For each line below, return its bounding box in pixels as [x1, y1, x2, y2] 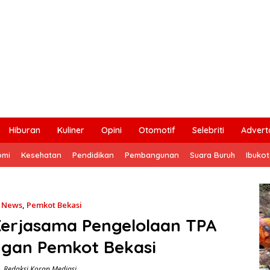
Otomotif [139, 124, 175, 136]
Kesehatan [21, 149, 61, 160]
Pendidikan [72, 149, 114, 160]
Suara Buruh [190, 149, 235, 160]
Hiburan [9, 124, 40, 136]
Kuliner [57, 124, 84, 136]
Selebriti [192, 124, 224, 136]
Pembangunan [125, 149, 179, 160]
